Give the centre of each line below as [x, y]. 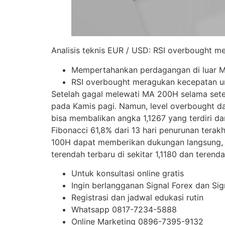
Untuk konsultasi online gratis [128, 174]
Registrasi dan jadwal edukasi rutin [137, 198]
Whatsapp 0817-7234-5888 [124, 210]
